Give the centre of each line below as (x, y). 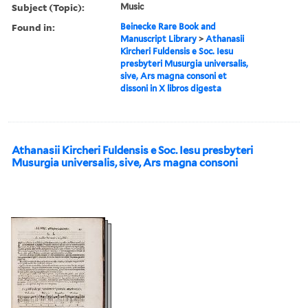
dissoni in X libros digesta (171, 88)
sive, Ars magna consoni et (174, 76)
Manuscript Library (159, 38)
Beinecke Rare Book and (168, 26)
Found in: (33, 27)
